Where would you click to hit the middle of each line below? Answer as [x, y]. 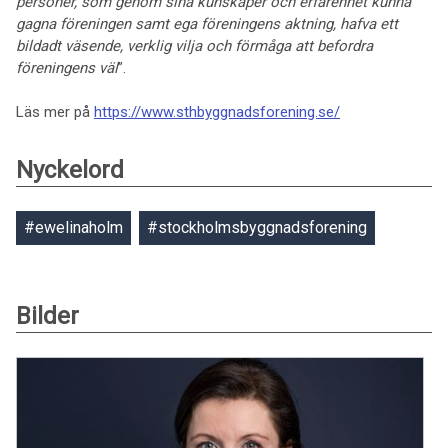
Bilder [47, 316]
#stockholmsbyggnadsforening [257, 227]
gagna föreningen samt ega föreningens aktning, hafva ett [207, 24]
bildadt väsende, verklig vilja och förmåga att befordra [194, 46]
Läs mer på [55, 112]
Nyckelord [70, 170]
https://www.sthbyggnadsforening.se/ [217, 112]
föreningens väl [67, 68]
